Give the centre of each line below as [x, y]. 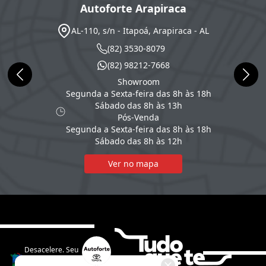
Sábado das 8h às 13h [138, 105]
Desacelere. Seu [51, 250]
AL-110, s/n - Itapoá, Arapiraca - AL [140, 30]
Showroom [138, 81]
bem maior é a [48, 259]
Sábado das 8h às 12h [138, 141]
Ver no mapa [133, 163]
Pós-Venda [138, 117]
